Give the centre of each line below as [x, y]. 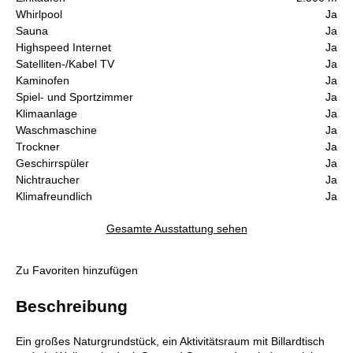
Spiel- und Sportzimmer [74, 97]
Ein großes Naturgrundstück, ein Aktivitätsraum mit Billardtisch [170, 342]
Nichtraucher [48, 180]
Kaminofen [43, 81]
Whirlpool [39, 15]
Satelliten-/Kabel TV [65, 64]
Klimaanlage [46, 114]
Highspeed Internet [63, 48]
